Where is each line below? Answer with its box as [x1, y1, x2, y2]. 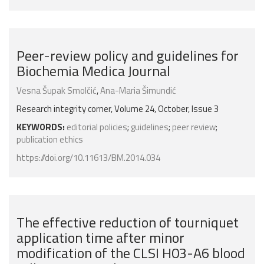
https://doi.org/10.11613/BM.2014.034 [16, 151, 160, 165]
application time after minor [16, 227, 184, 249]
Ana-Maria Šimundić [100, 84, 176, 98]
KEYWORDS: [16, 120, 65, 134]
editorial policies [67, 120, 127, 134]
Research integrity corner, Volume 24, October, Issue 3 [16, 102, 219, 116]
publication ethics [16, 133, 83, 147]
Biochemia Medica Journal [16, 60, 170, 82]
